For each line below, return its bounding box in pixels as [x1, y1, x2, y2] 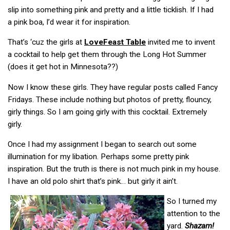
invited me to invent [146, 37, 215, 47]
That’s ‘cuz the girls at [8, 37, 84, 47]
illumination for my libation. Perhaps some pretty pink [8, 151, 189, 161]
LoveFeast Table [84, 37, 146, 47]
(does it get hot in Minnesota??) [8, 62, 118, 72]
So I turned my [167, 197, 217, 206]
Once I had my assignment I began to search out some [8, 139, 197, 149]
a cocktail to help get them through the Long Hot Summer [8, 50, 206, 60]
